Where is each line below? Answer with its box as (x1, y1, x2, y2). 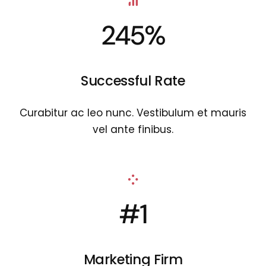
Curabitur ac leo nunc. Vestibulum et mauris (20, 105, 246, 120)
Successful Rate (81, 71, 185, 90)
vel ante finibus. (93, 122, 173, 137)
